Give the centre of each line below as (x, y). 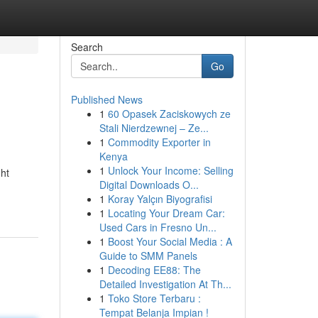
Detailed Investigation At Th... (165, 284)
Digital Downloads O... (149, 185)
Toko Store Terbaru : (154, 298)
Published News (106, 99)
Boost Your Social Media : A (170, 241)
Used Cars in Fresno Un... (158, 227)
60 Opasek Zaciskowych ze (169, 114)
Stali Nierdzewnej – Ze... (154, 128)
